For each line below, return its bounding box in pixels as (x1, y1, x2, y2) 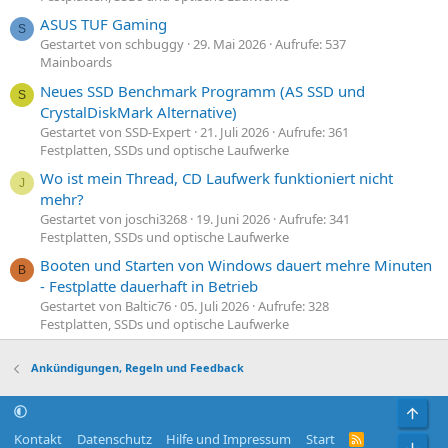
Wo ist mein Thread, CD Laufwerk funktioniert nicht (40, 168, 393, 189)
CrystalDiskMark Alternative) (40, 101, 237, 122)
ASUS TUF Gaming (40, 14, 167, 35)
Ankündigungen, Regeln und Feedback (30, 360, 244, 376)
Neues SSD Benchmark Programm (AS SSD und (40, 80, 365, 101)
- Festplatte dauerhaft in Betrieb (40, 276, 258, 297)
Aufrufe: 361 (278, 122, 349, 141)
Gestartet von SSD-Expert (40, 122, 191, 141)
